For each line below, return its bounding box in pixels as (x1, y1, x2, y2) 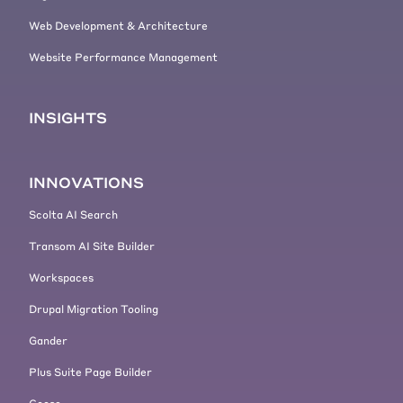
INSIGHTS (29, 108, 107, 128)
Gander (29, 333, 67, 348)
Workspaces (29, 270, 94, 285)
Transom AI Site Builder (29, 238, 155, 254)
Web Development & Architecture (29, 18, 208, 33)
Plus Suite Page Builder (29, 364, 152, 380)
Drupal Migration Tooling (29, 301, 158, 317)
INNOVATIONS (29, 173, 144, 193)
